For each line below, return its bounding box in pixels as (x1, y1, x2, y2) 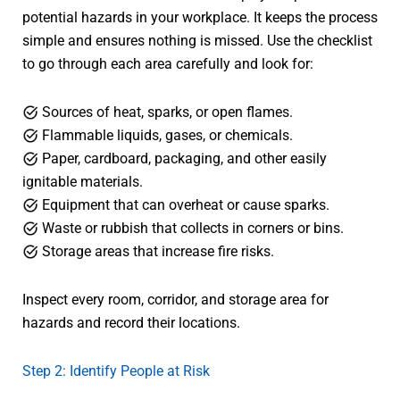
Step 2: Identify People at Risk (22, 362, 210, 379)
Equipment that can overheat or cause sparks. (38, 196, 329, 213)
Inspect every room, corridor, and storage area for (22, 290, 329, 308)
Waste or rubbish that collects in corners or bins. (38, 219, 344, 237)
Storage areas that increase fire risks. (38, 242, 274, 260)
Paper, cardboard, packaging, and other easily (38, 149, 327, 167)
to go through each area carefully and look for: (22, 54, 313, 72)
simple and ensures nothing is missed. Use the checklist (22, 31, 372, 49)
